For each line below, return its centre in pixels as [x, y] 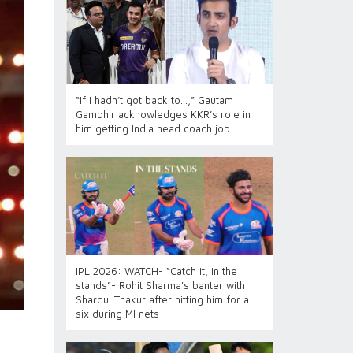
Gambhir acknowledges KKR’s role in [163, 114]
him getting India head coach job [152, 128]
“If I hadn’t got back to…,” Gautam [154, 100]
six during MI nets [117, 314]
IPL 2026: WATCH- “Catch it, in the [156, 271]
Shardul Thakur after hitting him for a [162, 299]
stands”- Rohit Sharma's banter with [160, 285]
